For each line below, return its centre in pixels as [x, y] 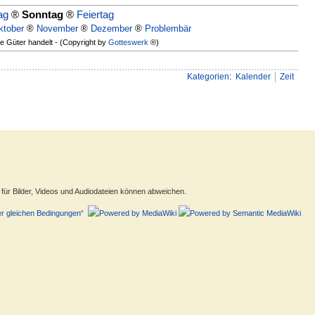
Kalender [253, 76]
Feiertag [95, 14]
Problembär [168, 28]
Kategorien [208, 76]
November [57, 28]
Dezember [111, 28]
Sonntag [43, 14]
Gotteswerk [128, 42]
